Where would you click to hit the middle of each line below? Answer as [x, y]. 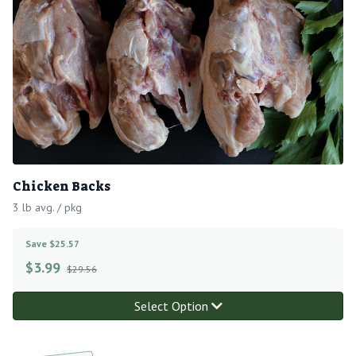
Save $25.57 [52, 243]
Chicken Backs [62, 186]
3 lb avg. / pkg [47, 207]
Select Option [172, 306]
